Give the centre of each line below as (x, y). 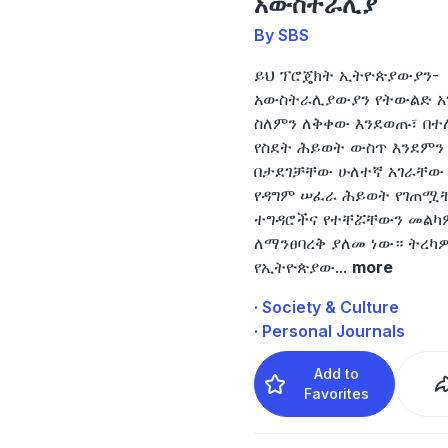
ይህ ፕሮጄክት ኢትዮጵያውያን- (346, 74)
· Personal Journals (329, 330)
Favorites (337, 393)
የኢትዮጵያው (294, 266)
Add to (337, 373)
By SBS (281, 34)
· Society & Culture (326, 306)
